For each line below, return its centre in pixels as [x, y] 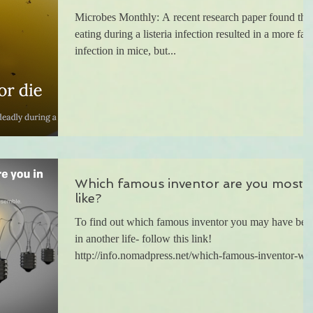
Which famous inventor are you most [189, 183]
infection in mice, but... [125, 51]
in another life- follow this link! [143, 238]
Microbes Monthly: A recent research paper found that [118, 17]
